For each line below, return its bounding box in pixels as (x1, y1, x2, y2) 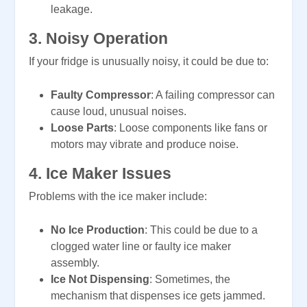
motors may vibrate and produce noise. (51, 138, 238, 151)
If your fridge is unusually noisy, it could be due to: (29, 56, 269, 68)
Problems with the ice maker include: (29, 191, 207, 203)
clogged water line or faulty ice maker (51, 241, 231, 253)
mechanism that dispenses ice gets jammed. (51, 290, 265, 302)
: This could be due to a (145, 224, 258, 236)
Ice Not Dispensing (51, 273, 149, 286)
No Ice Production (51, 224, 145, 236)
